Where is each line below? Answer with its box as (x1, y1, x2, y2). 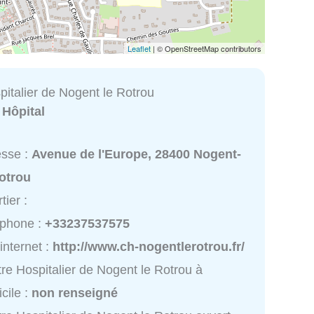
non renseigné (32, 286, 118, 301)
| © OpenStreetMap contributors (151, 42, 261, 54)
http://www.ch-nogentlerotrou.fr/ (53, 240, 245, 254)
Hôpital (2, 104, 46, 118)
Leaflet (128, 42, 151, 54)
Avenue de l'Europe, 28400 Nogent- (32, 147, 242, 162)
